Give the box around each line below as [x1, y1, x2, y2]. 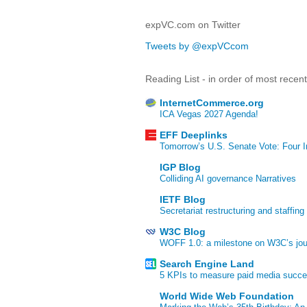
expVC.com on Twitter [145, 19, 241, 30]
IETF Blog [160, 194, 206, 206]
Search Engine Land [160, 258, 254, 270]
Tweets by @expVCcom [145, 40, 249, 51]
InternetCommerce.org [160, 97, 264, 109]
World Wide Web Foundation [160, 291, 294, 302]
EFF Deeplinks [160, 130, 228, 141]
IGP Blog [160, 162, 201, 173]
